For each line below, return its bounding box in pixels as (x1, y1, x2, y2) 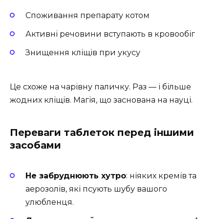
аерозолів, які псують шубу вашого (25, 184, 167, 194)
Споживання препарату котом (25, 10, 150, 20)
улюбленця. (25, 197, 74, 207)
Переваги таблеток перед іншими (10, 127, 194, 139)
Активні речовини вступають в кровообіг (25, 29, 195, 39)
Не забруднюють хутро (25, 171, 126, 180)
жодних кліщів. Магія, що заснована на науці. (10, 95, 193, 105)
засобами (10, 139, 61, 152)
